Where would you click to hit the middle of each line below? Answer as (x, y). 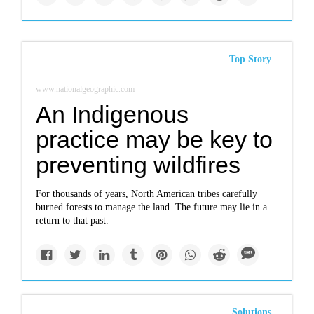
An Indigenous (112, 114)
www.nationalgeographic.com (86, 89)
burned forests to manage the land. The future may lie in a (152, 207)
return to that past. (73, 220)
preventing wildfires (138, 165)
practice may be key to (155, 139)
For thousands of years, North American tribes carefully (147, 194)
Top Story (250, 59)
